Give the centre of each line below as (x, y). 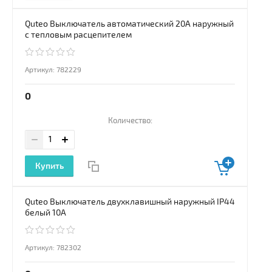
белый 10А (46, 213)
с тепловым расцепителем (78, 35)
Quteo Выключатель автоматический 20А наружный (129, 24)
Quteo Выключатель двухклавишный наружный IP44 (130, 202)
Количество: (130, 121)
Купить (49, 166)
